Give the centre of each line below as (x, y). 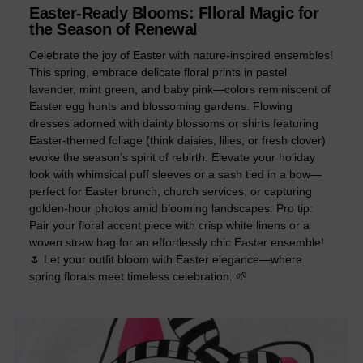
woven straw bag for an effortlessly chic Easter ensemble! (177, 242)
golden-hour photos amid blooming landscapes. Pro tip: (171, 208)
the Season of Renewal (113, 29)
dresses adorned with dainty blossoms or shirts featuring (174, 123)
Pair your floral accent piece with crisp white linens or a (169, 225)
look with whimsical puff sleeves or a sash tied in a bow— (175, 174)
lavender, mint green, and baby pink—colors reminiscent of (180, 89)
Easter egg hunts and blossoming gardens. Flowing (161, 106)
